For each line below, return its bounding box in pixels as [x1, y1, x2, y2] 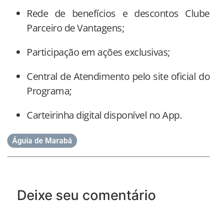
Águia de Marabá [12, 136, 72, 145]
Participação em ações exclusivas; [27, 45, 170, 59]
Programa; [27, 84, 72, 97]
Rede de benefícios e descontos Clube [27, 6, 210, 20]
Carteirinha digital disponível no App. [27, 108, 182, 122]
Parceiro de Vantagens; [27, 21, 124, 34]
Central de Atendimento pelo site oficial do [27, 69, 210, 83]
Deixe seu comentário [17, 186, 156, 203]
